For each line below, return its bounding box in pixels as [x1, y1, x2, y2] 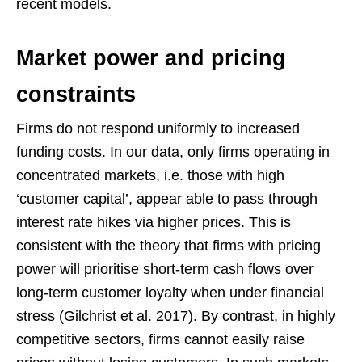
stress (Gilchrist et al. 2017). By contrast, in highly [16, 308, 335, 325]
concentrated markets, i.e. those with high [16, 167, 284, 184]
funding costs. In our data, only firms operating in [16, 144, 330, 161]
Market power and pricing [16, 46, 286, 71]
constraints [16, 82, 136, 107]
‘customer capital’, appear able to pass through [16, 191, 318, 208]
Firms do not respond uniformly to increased [16, 120, 300, 137]
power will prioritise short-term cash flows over [16, 261, 314, 278]
